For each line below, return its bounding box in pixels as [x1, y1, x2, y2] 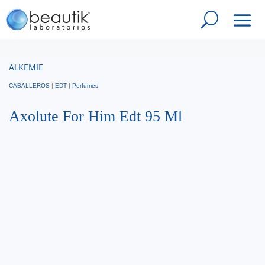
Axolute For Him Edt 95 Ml [9, 108, 182, 125]
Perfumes [72, 82, 98, 89]
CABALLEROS [9, 82, 50, 89]
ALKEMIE [9, 62, 43, 73]
